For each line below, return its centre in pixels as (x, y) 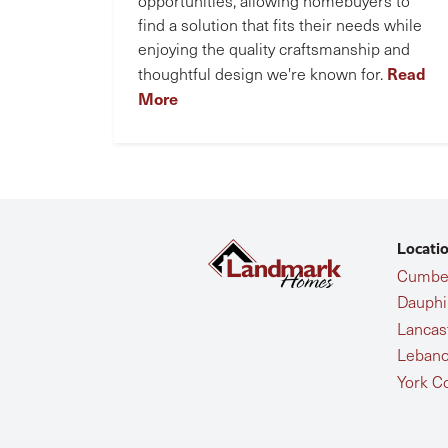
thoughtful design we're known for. (262, 73)
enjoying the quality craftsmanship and (274, 48)
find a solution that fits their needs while (280, 24)
